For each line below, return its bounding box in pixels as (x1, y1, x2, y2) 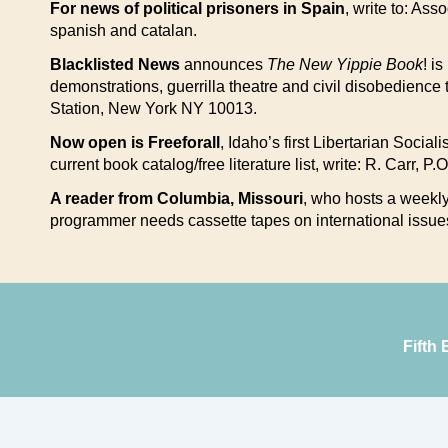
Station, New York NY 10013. (50, 100, 257, 117)
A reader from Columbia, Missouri (50, 190, 303, 207)
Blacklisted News (50, 56, 180, 73)
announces (180, 56, 267, 73)
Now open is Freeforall (50, 134, 220, 151)
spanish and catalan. (50, 22, 197, 39)
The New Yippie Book (267, 56, 423, 73)
